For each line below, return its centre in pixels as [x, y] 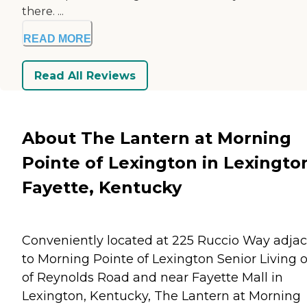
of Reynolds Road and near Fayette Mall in [152, 277]
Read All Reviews [85, 75]
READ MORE [57, 39]
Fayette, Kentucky [102, 187]
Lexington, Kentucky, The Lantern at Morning [161, 296]
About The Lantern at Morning [157, 138]
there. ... [43, 12]
